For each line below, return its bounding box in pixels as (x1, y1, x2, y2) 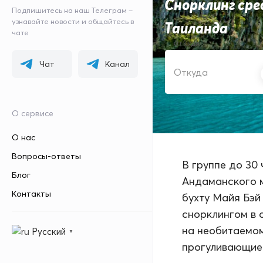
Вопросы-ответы (12, 151, 81, 161)
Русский (32, 225, 66, 237)
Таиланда (164, 19, 228, 37)
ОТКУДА (174, 39, 200, 48)
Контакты (12, 188, 51, 199)
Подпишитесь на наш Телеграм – (12, 5, 133, 15)
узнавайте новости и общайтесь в (12, 16, 134, 26)
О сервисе (12, 108, 53, 119)
